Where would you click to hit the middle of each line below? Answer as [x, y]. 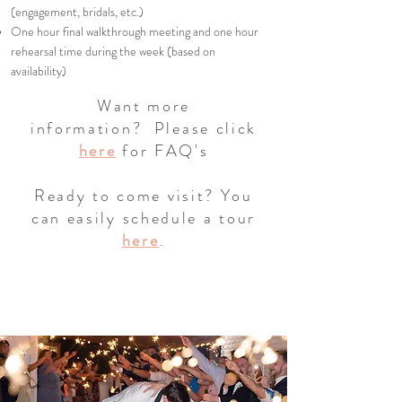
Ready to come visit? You [144, 196]
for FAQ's [162, 151]
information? [89, 128]
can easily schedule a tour [144, 218]
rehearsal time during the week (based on [113, 51]
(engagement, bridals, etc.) [77, 12]
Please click [203, 128]
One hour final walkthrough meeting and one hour [135, 31]
